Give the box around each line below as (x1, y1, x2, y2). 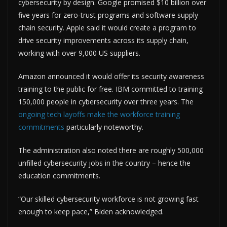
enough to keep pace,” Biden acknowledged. (18, 206, 164, 216)
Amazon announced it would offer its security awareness (18, 71, 204, 81)
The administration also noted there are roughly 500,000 (18, 145, 204, 155)
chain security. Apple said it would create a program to (18, 22, 196, 32)
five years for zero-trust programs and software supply (18, 10, 198, 20)
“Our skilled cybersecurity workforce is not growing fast (18, 194, 199, 204)
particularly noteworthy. (64, 122, 143, 132)
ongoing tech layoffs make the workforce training (18, 109, 180, 119)
